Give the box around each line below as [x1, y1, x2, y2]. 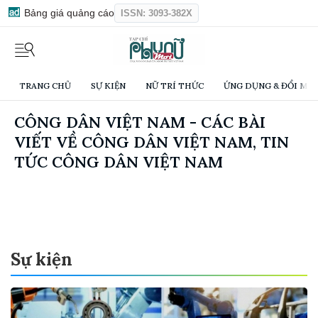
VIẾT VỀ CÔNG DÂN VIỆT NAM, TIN [14, 132, 289, 153]
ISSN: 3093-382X [121, 8, 192, 18]
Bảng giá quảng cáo [21, 7, 114, 18]
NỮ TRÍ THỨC [146, 80, 204, 92]
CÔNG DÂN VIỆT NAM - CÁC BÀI [14, 112, 265, 133]
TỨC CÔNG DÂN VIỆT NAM [14, 152, 223, 172]
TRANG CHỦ [19, 80, 71, 92]
